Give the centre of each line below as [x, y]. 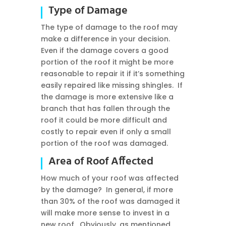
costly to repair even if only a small [106, 132]
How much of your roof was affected [109, 178]
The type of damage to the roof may [109, 27]
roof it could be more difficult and [104, 120]
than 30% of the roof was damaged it [110, 202]
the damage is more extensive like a [107, 97]
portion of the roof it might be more [107, 62]
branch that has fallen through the [105, 109]
